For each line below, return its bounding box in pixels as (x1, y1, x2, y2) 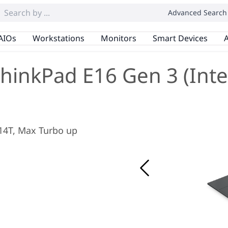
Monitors (100, 32, 136, 44)
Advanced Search (168, 8, 227, 17)
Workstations (32, 32, 84, 44)
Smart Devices (152, 32, 208, 44)
